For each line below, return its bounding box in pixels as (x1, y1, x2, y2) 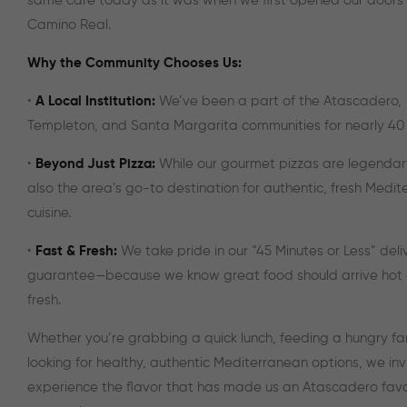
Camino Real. (27, 17, 111, 32)
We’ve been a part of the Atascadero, (155, 94, 402, 108)
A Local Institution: (35, 94, 155, 108)
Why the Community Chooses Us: (27, 55, 242, 70)
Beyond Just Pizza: (35, 156, 155, 171)
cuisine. (27, 205, 71, 220)
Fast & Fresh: (32, 243, 117, 258)
